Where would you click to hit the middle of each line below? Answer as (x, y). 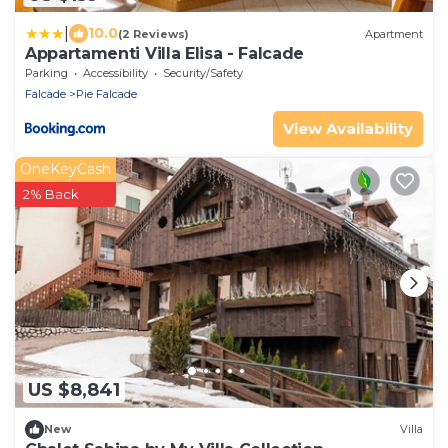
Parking (46, 73)
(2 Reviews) (153, 33)
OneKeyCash (65, 169)
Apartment (394, 33)
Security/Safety (203, 73)
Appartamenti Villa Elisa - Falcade (165, 54)
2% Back (51, 194)
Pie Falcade (106, 94)
